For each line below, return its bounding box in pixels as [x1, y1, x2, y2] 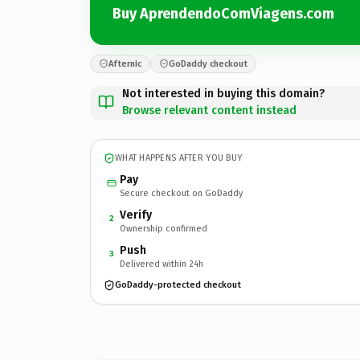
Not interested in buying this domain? [122, 86, 325, 100]
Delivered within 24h [120, 258, 203, 269]
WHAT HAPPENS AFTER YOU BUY [115, 153, 243, 163]
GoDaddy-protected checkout [115, 280, 241, 290]
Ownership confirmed [120, 223, 207, 234]
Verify [120, 207, 152, 222]
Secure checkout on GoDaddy [120, 187, 243, 198]
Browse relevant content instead [122, 103, 297, 117]
